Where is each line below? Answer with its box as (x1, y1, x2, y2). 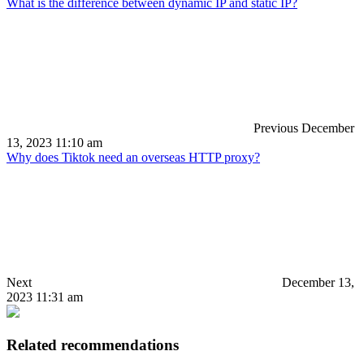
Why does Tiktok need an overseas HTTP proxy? (6, 149, 260, 164)
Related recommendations (6, 336, 179, 353)
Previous (250, 120, 298, 135)
